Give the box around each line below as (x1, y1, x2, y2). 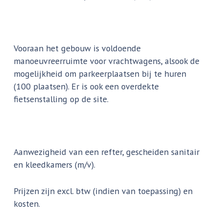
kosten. (14, 198, 41, 210)
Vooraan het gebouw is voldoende (14, 42, 141, 54)
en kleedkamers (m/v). (14, 159, 98, 171)
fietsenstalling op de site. (14, 93, 109, 105)
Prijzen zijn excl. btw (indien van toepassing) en (14, 185, 193, 197)
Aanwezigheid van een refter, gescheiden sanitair (14, 146, 200, 158)
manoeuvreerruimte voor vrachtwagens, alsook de (14, 55, 200, 66)
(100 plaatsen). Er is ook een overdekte (14, 80, 159, 92)
